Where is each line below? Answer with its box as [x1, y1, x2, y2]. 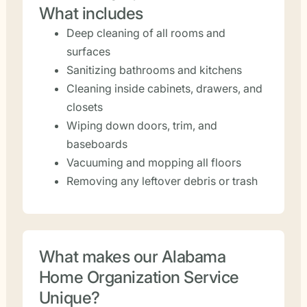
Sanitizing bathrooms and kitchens [66, 63, 242, 77]
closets [66, 100, 103, 114]
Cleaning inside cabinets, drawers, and [66, 82, 262, 95]
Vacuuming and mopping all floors [66, 156, 241, 169]
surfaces [66, 45, 110, 58]
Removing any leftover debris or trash [66, 174, 258, 188]
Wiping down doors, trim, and [66, 119, 217, 132]
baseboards [66, 137, 127, 151]
